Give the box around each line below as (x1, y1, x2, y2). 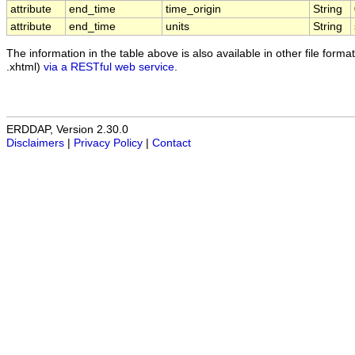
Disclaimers (6, 137, 64, 150)
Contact (152, 137, 191, 150)
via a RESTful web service (44, 60, 174, 73)
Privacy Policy (74, 137, 143, 150)
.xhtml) (6, 60, 44, 73)
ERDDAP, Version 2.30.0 (6, 124, 128, 136)
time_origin (166, 3, 221, 16)
